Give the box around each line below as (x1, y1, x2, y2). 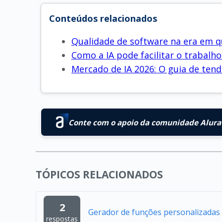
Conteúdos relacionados (49, 12, 157, 24)
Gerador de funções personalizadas (88, 207, 220, 218)
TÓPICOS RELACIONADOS (36, 167, 163, 181)
